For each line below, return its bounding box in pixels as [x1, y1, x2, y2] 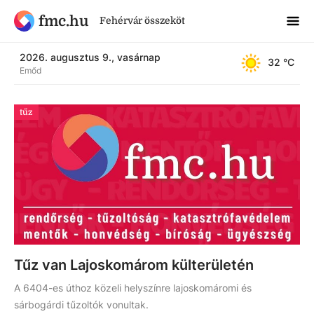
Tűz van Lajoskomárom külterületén [14, 257, 254, 273]
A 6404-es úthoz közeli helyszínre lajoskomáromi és [14, 282, 252, 294]
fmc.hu [38, 12, 88, 29]
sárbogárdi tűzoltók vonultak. [14, 299, 149, 310]
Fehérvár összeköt [99, 15, 185, 26]
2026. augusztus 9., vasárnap [20, 50, 161, 63]
